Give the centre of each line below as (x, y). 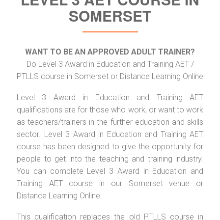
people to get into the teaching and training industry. (110, 159)
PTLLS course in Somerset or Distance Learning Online (110, 76)
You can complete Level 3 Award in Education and (110, 171)
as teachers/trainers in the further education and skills (110, 122)
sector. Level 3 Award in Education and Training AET (110, 134)
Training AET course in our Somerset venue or (110, 183)
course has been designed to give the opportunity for (110, 146)
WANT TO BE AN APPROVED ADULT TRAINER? (110, 52)
